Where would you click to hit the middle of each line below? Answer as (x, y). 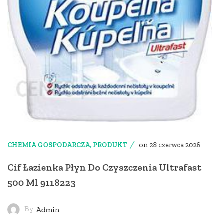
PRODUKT (110, 145)
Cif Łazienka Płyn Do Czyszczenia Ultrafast (104, 167)
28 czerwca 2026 (175, 145)
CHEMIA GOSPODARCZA (49, 145)
